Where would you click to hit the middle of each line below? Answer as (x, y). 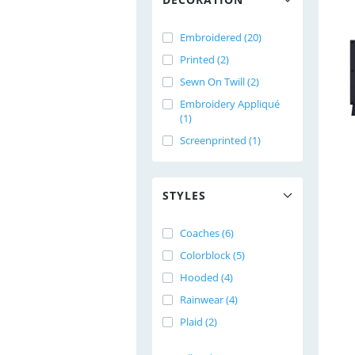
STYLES (184, 195)
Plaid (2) (198, 322)
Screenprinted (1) (220, 140)
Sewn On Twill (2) (219, 82)
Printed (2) (204, 59)
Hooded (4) (206, 277)
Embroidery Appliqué (230, 104)
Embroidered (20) (221, 37)
